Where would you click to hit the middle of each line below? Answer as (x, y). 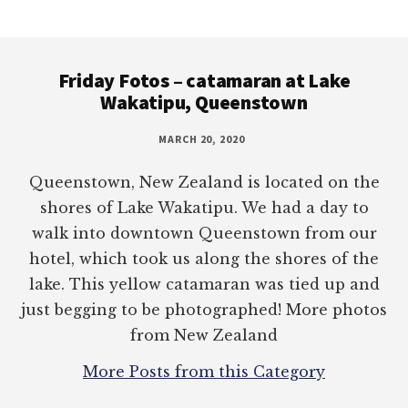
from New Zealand (204, 336)
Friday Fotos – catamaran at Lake (204, 81)
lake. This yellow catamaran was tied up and (204, 285)
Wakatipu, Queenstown (204, 102)
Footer (61, 52)
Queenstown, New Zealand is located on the (204, 183)
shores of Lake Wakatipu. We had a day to (204, 208)
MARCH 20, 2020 (202, 139)
